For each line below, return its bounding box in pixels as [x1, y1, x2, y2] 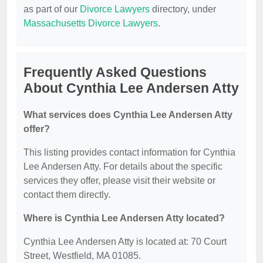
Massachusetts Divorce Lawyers [23, 18, 158, 29]
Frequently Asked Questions [23, 65, 207, 80]
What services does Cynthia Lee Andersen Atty [23, 110, 232, 120]
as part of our [23, 4, 80, 15]
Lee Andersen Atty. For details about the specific [23, 161, 222, 172]
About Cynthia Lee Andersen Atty [23, 80, 239, 96]
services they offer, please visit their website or [23, 176, 215, 186]
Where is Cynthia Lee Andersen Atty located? [23, 213, 225, 224]
